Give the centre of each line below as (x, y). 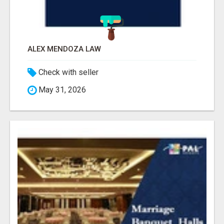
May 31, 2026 (61, 90)
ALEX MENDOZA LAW (64, 49)
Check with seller (67, 72)
